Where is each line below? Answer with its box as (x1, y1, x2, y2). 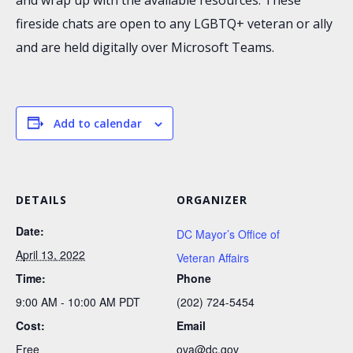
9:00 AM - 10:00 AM (16, 293, 119, 310)
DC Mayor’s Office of (176, 225, 280, 242)
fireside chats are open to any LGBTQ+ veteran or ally (16, 14, 333, 32)
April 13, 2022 (16, 246, 85, 262)
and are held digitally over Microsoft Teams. (16, 38, 274, 56)
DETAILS (16, 191, 67, 207)
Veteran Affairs (176, 249, 249, 266)
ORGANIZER (176, 191, 247, 207)
